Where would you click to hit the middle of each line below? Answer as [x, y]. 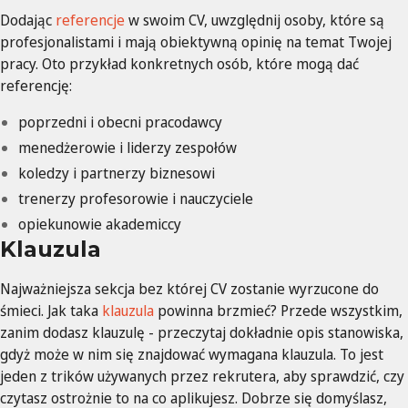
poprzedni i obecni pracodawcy [120, 122]
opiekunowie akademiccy [100, 224]
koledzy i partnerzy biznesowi [117, 173]
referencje [92, 20]
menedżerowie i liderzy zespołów [127, 148]
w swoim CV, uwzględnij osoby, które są [256, 20]
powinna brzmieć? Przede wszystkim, [278, 311]
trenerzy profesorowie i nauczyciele [136, 199]
